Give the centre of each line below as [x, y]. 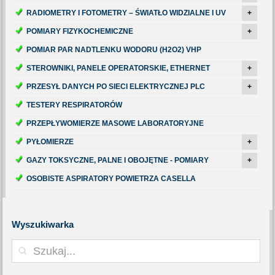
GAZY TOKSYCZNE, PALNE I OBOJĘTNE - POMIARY [118, 160]
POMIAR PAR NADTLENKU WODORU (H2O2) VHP [114, 50]
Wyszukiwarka [43, 224]
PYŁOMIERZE [50, 142]
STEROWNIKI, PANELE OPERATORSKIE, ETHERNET [118, 68]
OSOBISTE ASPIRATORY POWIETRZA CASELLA [111, 179]
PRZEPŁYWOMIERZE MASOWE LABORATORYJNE [115, 123]
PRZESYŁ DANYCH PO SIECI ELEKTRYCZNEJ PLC [116, 87]
